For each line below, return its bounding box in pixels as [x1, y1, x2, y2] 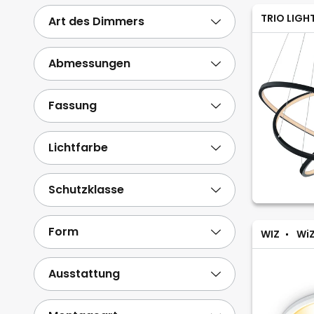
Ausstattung [48, 266, 120, 282]
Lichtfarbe [48, 139, 108, 156]
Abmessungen [48, 55, 130, 71]
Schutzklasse [48, 182, 124, 198]
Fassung [48, 97, 97, 114]
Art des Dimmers [48, 13, 144, 29]
